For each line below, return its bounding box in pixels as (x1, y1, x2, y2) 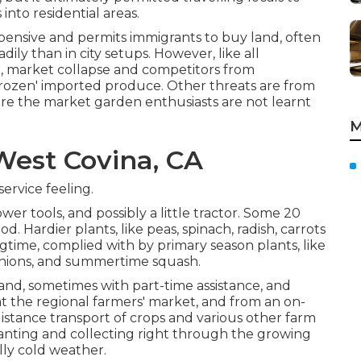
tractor (193, 205, 238, 221)
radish (237, 222, 275, 237)
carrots (280, 222, 326, 237)
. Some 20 (238, 205, 301, 221)
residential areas (33, 6, 137, 21)
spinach (182, 222, 231, 237)
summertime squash (65, 254, 198, 269)
